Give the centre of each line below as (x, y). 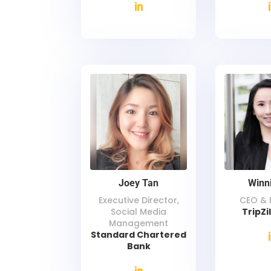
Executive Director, (139, 201)
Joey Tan (139, 183)
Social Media (139, 212)
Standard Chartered (139, 235)
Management (139, 224)
